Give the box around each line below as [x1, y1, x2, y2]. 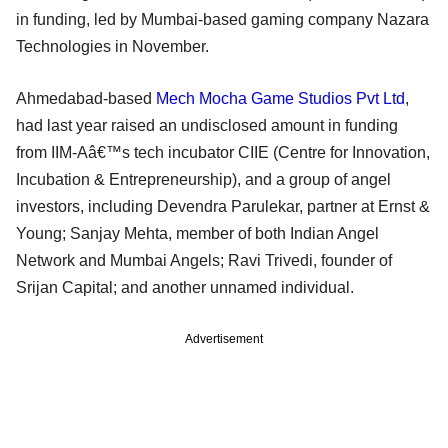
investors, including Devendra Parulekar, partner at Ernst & [16, 197, 430, 215]
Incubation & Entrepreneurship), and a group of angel [16, 170, 391, 188]
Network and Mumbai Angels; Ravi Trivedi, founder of [16, 251, 392, 269]
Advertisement [185, 331, 263, 346]
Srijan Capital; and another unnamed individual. [16, 278, 354, 296]
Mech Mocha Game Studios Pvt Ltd [156, 89, 405, 107]
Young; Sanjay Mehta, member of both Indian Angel [16, 224, 379, 242]
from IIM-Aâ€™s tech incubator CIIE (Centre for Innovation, [16, 143, 430, 161]
